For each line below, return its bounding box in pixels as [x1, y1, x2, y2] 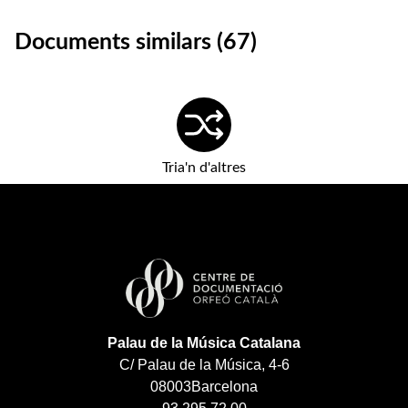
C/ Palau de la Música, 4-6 [118, 357, 290, 372]
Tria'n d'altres [162, 160, 246, 175]
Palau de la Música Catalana [107, 335, 301, 351]
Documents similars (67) [15, 31, 257, 54]
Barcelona [191, 379, 258, 394]
